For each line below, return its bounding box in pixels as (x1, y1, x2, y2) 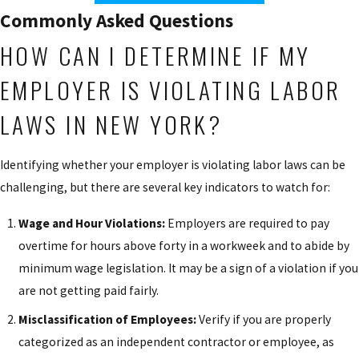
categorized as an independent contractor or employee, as (18, 333, 335, 349)
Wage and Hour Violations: (18, 215, 166, 231)
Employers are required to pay (165, 215, 330, 231)
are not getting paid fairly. (18, 282, 159, 298)
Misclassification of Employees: (18, 311, 200, 327)
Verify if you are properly (199, 311, 332, 327)
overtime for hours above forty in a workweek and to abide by (18, 237, 350, 253)
